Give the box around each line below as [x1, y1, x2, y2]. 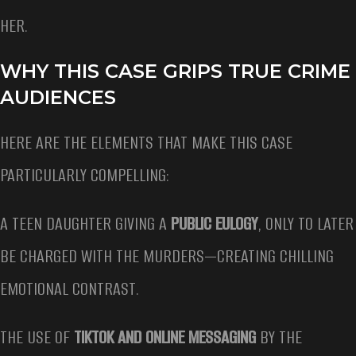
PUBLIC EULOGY [171, 211, 257, 237]
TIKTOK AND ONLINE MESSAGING [74, 325, 256, 350]
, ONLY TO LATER [257, 211, 354, 237]
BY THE [256, 325, 302, 350]
